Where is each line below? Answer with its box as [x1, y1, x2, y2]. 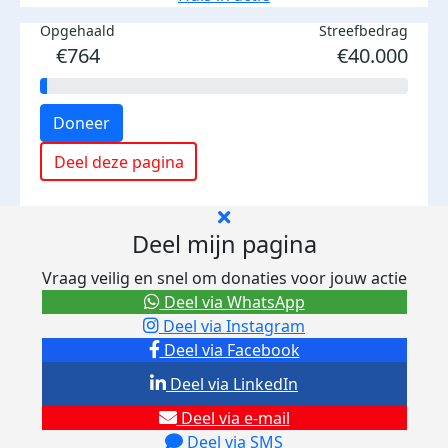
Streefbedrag [319, 21, 408, 40]
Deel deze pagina [53, 150, 184, 173]
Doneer [53, 112, 110, 134]
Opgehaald [40, 21, 115, 40]
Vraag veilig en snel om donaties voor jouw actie [41, 267, 407, 289]
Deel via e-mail [176, 407, 290, 429]
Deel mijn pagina [131, 228, 317, 260]
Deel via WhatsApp [159, 291, 305, 313]
